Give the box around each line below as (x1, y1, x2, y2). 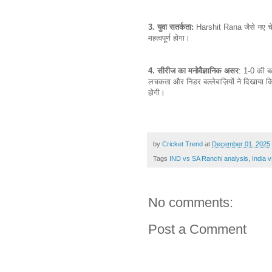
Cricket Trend (162, 140, 203, 148)
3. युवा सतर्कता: (148, 22, 194, 32)
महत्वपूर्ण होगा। (148, 33, 192, 42)
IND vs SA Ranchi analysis (169, 155, 248, 163)
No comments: (148, 195, 233, 211)
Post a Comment (148, 222, 246, 237)
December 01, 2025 (212, 140, 270, 148)
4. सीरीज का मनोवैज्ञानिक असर (148, 66, 239, 75)
